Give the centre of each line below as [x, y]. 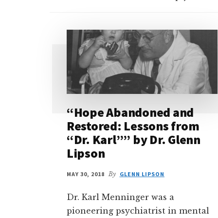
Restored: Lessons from [133, 126]
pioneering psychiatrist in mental [138, 211]
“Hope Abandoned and [130, 112]
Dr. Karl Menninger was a [120, 197]
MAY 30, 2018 [86, 174]
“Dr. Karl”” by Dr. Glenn [134, 140]
